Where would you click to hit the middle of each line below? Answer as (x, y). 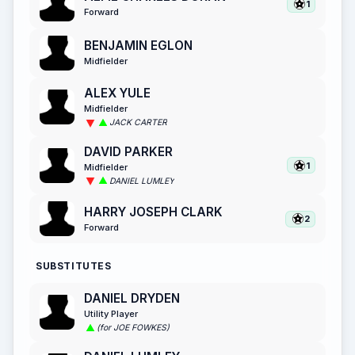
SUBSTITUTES (74, 266)
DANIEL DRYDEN (132, 299)
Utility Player (111, 314)
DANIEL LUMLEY (142, 181)
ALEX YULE (117, 94)
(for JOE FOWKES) (133, 328)
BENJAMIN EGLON (138, 46)
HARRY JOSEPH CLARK (153, 212)
